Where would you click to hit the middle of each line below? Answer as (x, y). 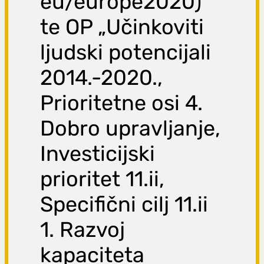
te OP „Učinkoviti (122, 27)
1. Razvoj (83, 230)
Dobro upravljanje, (131, 128)
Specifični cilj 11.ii (124, 204)
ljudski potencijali (126, 52)
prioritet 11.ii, (103, 179)
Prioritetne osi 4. (122, 103)
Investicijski (98, 154)
